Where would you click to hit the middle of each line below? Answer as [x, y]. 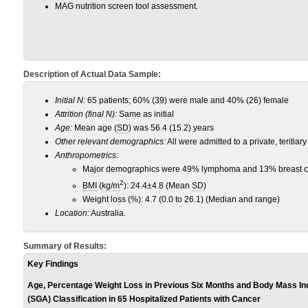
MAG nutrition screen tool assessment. [126, 6]
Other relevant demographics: [110, 142]
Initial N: [70, 100]
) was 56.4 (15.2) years [171, 128]
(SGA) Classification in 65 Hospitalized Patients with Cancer [144, 299]
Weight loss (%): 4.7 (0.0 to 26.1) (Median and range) [181, 199]
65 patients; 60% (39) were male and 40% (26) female [187, 100]
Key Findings [53, 264]
